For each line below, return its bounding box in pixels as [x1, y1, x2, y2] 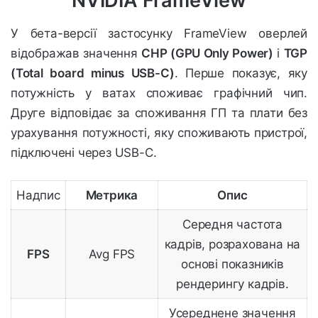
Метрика [85, 187, 138, 202]
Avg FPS [88, 246, 136, 261]
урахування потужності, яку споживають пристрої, [11, 125, 307, 140]
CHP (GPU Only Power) [141, 45, 273, 60]
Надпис [16, 187, 60, 202]
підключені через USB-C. [11, 145, 157, 160]
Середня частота [182, 216, 283, 231]
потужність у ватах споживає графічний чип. [11, 85, 307, 100]
